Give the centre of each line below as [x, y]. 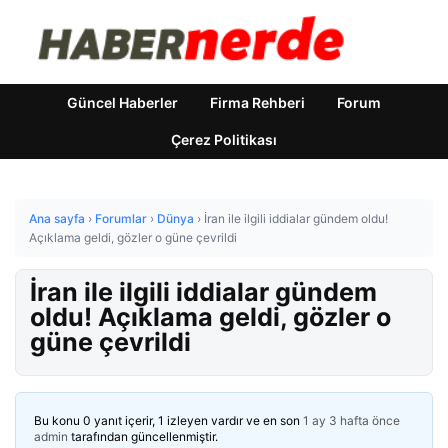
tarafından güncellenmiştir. [143, 436]
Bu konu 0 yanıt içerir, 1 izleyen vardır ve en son [168, 420]
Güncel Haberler [122, 102]
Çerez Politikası [224, 139]
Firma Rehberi [257, 102]
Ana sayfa [57, 218]
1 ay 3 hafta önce [351, 420]
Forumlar [121, 218]
